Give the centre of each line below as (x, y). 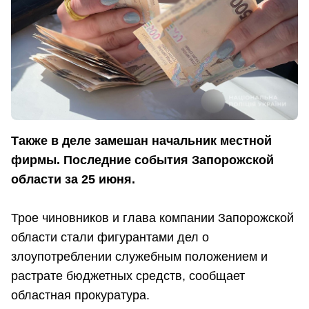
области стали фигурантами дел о (110, 238)
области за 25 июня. (73, 180)
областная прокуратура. (80, 296)
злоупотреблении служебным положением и (139, 257)
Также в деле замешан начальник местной (141, 141)
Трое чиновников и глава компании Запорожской (152, 218)
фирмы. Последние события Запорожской (142, 160)
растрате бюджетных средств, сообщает (128, 276)
